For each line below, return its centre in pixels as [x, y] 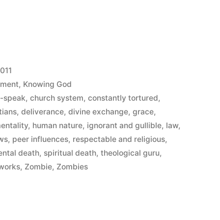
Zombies [72, 166]
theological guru [130, 153]
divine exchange [98, 111]
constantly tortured [123, 98]
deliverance [43, 111]
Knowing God [48, 84]
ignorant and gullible [124, 125]
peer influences [41, 139]
